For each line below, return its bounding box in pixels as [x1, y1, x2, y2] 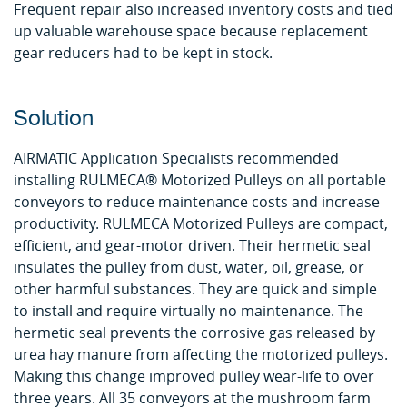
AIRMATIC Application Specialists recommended [14, 148, 339, 168]
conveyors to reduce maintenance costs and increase [14, 192, 380, 212]
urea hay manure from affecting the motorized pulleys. [14, 344, 388, 364]
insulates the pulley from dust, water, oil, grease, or [14, 257, 364, 277]
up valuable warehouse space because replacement [14, 21, 368, 41]
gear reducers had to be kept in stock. [14, 43, 273, 63]
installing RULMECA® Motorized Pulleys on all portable [14, 170, 386, 190]
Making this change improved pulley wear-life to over [14, 366, 374, 386]
